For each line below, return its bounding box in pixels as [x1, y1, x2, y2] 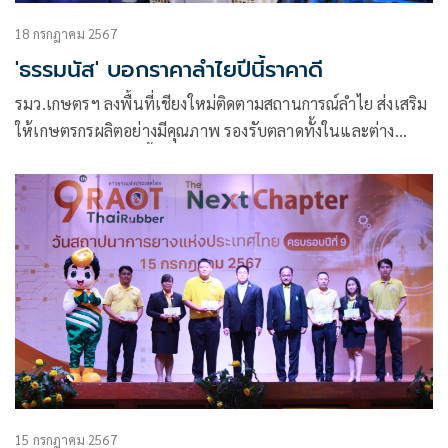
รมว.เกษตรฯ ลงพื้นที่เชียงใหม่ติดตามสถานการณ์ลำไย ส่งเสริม [15, 93, 428, 115]
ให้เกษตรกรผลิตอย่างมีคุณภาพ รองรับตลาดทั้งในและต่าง [15, 120, 395, 142]
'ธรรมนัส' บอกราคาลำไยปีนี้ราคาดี [15, 53, 323, 87]
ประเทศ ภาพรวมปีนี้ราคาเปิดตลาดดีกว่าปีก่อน [15, 147, 324, 169]
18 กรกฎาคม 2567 [15, 25, 117, 43]
